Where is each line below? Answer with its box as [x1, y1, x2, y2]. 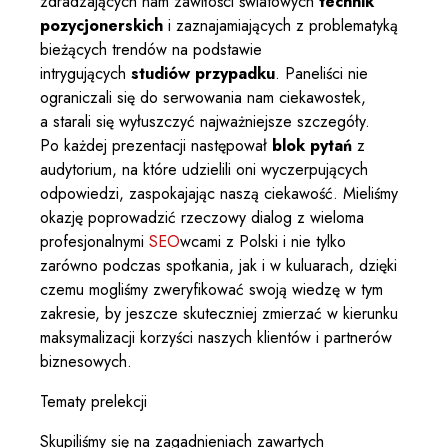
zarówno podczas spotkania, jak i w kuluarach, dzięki [40, 254, 397, 278]
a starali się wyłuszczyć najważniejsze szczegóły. [40, 110, 370, 134]
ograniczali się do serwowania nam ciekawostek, [40, 86, 366, 110]
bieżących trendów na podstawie [40, 38, 262, 62]
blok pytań [272, 134, 352, 158]
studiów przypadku [131, 62, 275, 86]
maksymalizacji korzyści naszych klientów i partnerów [40, 326, 392, 350]
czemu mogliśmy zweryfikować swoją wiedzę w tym [40, 278, 383, 302]
